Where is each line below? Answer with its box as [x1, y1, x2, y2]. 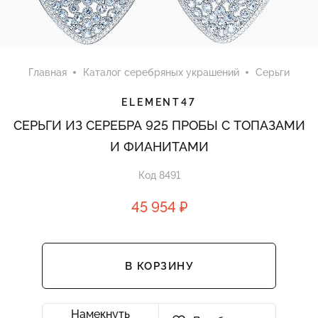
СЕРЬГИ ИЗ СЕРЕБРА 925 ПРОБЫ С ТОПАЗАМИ [13, 118, 305, 133]
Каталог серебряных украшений [83, 67, 239, 78]
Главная [28, 67, 67, 78]
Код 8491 [138, 170, 180, 181]
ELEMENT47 [121, 97, 197, 108]
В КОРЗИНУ [124, 259, 194, 273]
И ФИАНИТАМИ [109, 139, 209, 154]
